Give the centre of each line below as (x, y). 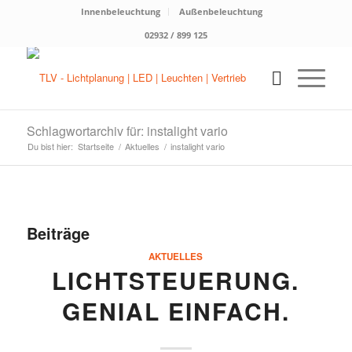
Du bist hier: (50, 146)
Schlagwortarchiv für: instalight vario (127, 131)
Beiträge (58, 233)
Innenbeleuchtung (121, 11)
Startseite (95, 146)
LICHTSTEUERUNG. (176, 280)
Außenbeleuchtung (221, 11)
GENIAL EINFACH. (176, 311)
